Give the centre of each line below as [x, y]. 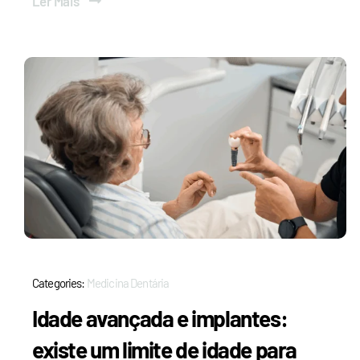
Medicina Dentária [128, 282]
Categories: [59, 282]
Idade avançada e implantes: [160, 318]
